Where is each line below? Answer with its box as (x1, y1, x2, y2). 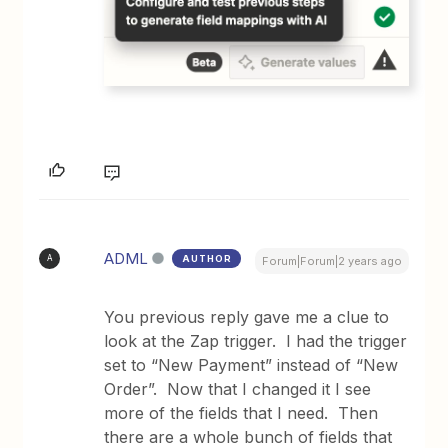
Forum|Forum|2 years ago (261, 253, 402, 268)
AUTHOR (182, 252, 233, 264)
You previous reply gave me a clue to (104, 306, 390, 327)
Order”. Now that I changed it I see (104, 378, 372, 399)
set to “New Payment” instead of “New (104, 354, 399, 375)
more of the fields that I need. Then (104, 402, 379, 423)
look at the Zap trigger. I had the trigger (104, 330, 408, 351)
